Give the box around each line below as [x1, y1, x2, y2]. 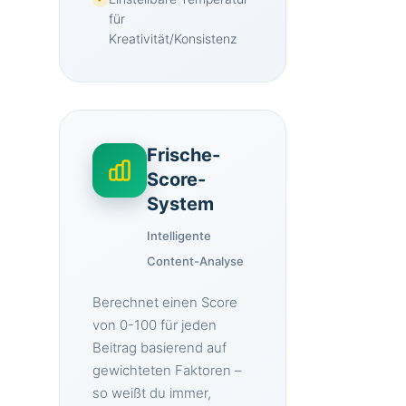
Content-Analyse [147, 254, 244, 268]
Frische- [147, 144, 220, 166]
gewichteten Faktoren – [92, 362, 242, 379]
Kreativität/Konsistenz [109, 31, 237, 46]
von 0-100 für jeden [92, 316, 217, 333]
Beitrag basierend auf [92, 339, 227, 356]
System [147, 193, 214, 215]
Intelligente [147, 228, 211, 243]
